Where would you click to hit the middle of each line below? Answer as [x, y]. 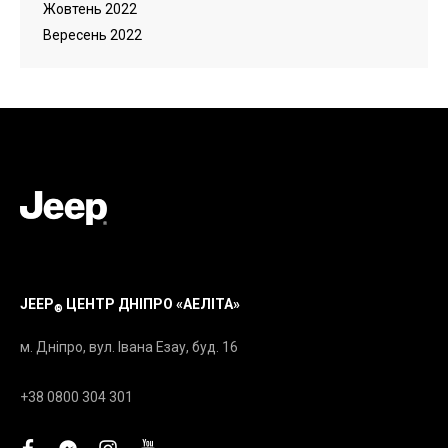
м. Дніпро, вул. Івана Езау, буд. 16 [129, 347]
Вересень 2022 [92, 35]
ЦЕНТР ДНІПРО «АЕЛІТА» [151, 304]
